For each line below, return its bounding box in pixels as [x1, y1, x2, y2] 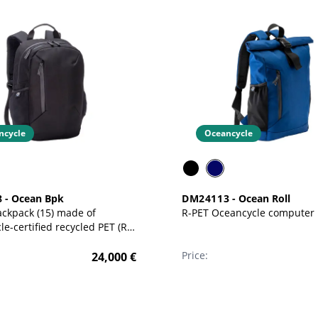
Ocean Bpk [11, 192, 65, 205]
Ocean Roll [238, 192, 291, 205]
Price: [181, 248, 208, 262]
